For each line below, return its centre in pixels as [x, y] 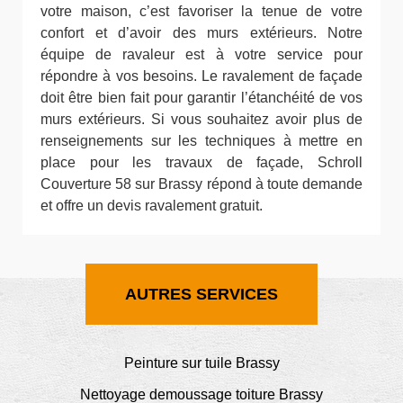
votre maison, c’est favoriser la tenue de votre [201, 12]
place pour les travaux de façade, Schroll [201, 163]
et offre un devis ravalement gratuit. [152, 206]
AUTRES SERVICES [201, 295]
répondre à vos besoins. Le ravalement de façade [201, 76]
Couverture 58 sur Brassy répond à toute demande [201, 184]
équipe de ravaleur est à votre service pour [201, 55]
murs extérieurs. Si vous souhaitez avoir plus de [201, 120]
